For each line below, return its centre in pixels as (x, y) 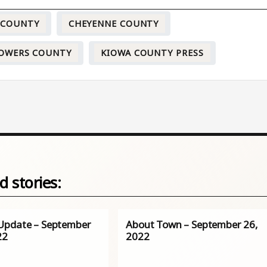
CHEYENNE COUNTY (114, 23)
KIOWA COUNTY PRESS (152, 52)
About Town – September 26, (192, 225)
